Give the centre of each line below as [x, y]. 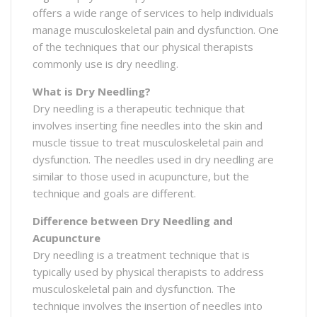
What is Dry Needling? [92, 91]
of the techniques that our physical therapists [143, 46]
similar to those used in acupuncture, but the [141, 176]
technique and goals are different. [114, 193]
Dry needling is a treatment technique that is [141, 254]
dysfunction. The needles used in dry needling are [153, 159]
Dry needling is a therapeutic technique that [139, 108]
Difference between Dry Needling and [133, 220]
